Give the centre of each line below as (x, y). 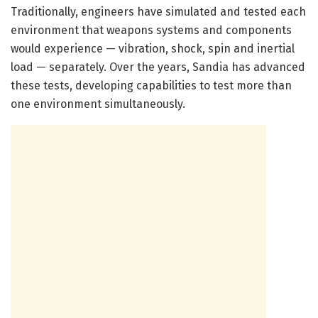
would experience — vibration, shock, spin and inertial (153, 49)
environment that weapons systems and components (151, 31)
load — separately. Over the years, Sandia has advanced (158, 67)
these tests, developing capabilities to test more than (151, 86)
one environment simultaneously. (98, 104)
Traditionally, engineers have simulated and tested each (158, 12)
